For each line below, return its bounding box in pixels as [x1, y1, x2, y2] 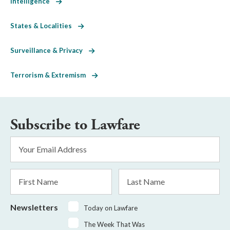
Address [10, 149, 39, 159]
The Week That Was [84, 220, 145, 228]
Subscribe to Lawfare [10, 114, 140, 135]
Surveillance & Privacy [10, 46, 89, 54]
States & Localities [10, 21, 78, 30]
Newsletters [10, 202, 58, 212]
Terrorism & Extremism [10, 70, 92, 79]
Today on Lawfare [84, 203, 138, 212]
